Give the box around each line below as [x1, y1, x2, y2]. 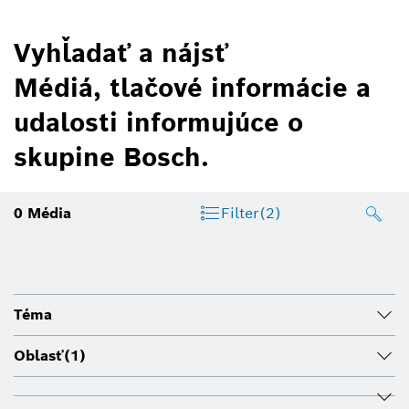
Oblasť [14, 345, 64, 365]
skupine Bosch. [14, 140, 209, 173]
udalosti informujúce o [14, 105, 303, 139]
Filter [220, 203, 259, 223]
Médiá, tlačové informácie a [14, 70, 371, 104]
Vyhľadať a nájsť [14, 36, 228, 69]
